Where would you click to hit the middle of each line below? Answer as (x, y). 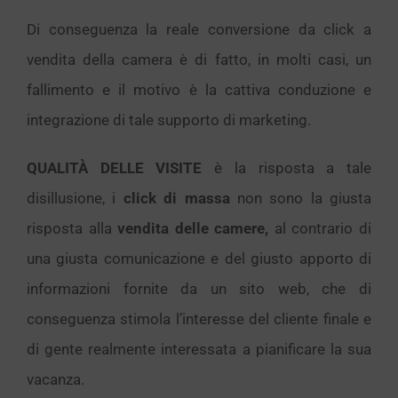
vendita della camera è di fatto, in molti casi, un (199, 59)
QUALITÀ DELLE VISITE (115, 167)
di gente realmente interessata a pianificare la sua (199, 349)
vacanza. (56, 379)
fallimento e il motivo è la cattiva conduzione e (199, 89)
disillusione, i (75, 198)
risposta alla (72, 228)
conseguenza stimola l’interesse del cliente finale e (199, 318)
